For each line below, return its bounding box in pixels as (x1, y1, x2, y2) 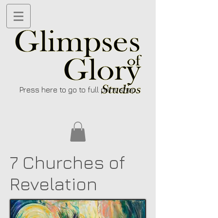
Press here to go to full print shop (19, 85, 136, 94)
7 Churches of (10, 151, 125, 173)
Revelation (10, 172, 97, 194)
